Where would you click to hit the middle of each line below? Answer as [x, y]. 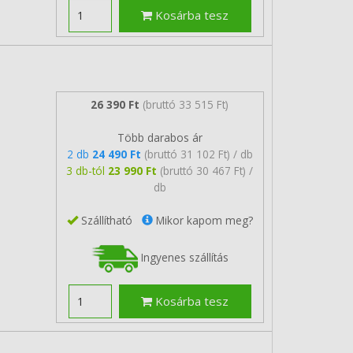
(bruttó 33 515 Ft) [186, 104]
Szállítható [110, 220]
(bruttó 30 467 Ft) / [207, 170]
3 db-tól [87, 170]
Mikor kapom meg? [203, 220]
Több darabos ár [160, 137]
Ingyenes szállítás [183, 257]
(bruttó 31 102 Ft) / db [198, 154]
